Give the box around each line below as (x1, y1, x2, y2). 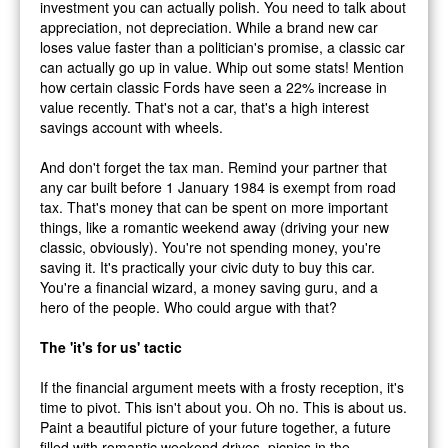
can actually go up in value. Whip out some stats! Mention (40, 56, 404, 77)
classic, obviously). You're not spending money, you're (40, 236, 381, 257)
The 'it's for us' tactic (40, 336, 182, 357)
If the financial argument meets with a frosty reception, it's (40, 376, 404, 397)
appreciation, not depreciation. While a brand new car (40, 16, 378, 37)
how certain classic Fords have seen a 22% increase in (40, 76, 387, 97)
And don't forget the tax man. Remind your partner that (40, 156, 387, 177)
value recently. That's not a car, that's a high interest (40, 96, 369, 117)
